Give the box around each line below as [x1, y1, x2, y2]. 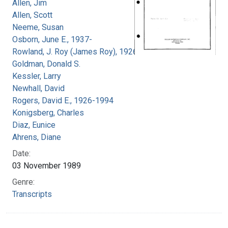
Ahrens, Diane [12, 132, 61, 142]
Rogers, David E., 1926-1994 [12, 95, 113, 105]
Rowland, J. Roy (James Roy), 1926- [12, 46, 140, 56]
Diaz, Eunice [12, 120, 55, 130]
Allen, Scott [12, 10, 52, 20]
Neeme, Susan [12, 22, 64, 32]
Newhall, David [12, 83, 65, 93]
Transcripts [12, 189, 52, 199]
